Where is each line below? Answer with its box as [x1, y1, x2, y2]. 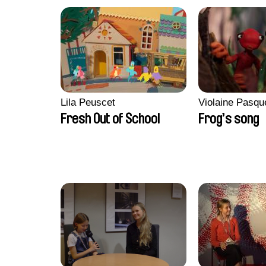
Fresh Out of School [61, 112, 160, 126]
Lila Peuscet [61, 97, 115, 108]
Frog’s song [198, 112, 259, 126]
